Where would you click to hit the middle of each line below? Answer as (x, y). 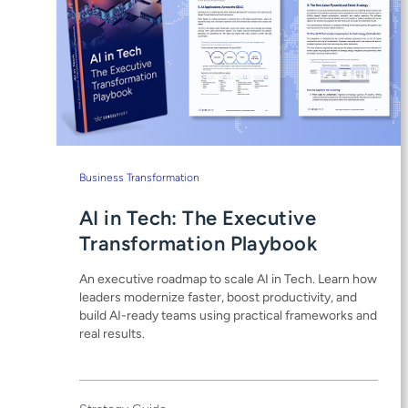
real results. (112, 333)
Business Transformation (139, 177)
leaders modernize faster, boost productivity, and (218, 297)
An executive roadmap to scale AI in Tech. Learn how (228, 279)
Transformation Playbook (199, 243)
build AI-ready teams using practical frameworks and (228, 315)
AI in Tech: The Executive (198, 218)
